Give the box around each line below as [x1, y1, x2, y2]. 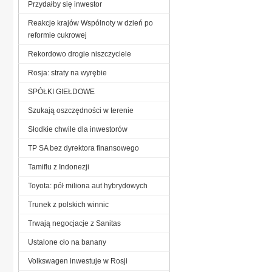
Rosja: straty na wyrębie [28, 68, 107, 77]
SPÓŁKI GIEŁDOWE [28, 87, 95, 96]
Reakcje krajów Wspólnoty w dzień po [28, 18, 153, 27]
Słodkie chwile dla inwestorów [28, 124, 127, 134]
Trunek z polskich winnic [28, 200, 109, 209]
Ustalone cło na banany [28, 237, 106, 246]
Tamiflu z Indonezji [28, 162, 89, 171]
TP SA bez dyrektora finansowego [28, 143, 139, 152]
